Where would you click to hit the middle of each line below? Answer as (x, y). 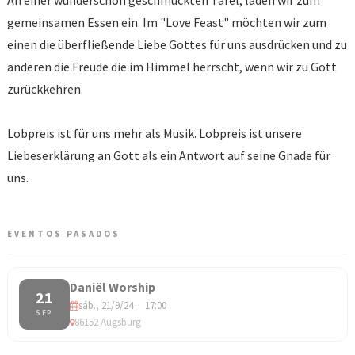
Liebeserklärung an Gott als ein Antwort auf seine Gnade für (169, 156)
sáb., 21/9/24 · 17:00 (122, 306)
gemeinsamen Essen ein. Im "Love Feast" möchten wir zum (167, 23)
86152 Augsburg (108, 323)
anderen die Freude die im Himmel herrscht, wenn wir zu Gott (172, 67)
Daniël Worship (113, 287)
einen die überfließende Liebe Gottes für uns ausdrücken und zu (177, 45)
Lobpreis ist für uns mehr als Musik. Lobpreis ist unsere (155, 134)
